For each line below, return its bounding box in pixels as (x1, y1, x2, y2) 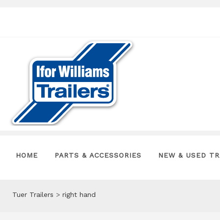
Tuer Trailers (12, 191, 54, 198)
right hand (62, 191, 96, 198)
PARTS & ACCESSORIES (55, 151, 141, 159)
